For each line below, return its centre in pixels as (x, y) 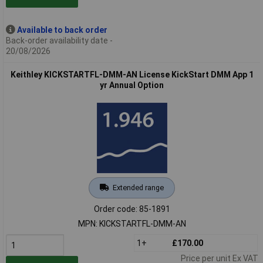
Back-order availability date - (59, 40)
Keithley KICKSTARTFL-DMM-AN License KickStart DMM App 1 (132, 74)
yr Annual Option (132, 85)
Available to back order (62, 30)
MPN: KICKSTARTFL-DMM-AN (132, 223)
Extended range (138, 187)
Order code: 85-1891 (132, 209)
